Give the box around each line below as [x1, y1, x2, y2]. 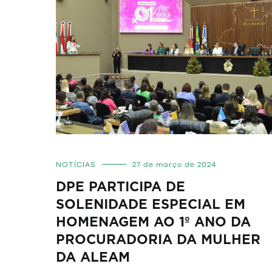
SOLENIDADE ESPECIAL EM [56, 197, 245, 212]
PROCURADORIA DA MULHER [56, 232, 260, 248]
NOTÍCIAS [56, 161, 96, 169]
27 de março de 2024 [132, 161, 216, 169]
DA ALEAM [56, 250, 130, 265]
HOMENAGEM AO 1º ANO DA [56, 214, 251, 230]
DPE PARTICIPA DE [56, 179, 185, 195]
